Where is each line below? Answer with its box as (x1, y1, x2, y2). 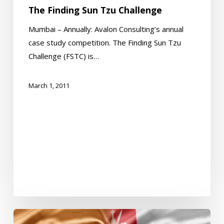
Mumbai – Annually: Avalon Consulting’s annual (28, 24, 183, 34)
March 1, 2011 (28, 81, 69, 90)
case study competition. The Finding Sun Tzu (28, 37, 181, 48)
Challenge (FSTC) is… (28, 51, 99, 61)
